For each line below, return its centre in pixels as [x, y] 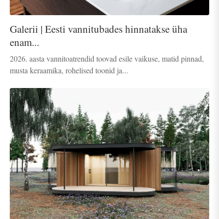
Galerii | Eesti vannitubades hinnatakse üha [99, 29]
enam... [24, 42]
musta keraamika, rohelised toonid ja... [69, 70]
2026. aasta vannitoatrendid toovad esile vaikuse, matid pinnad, [107, 59]
